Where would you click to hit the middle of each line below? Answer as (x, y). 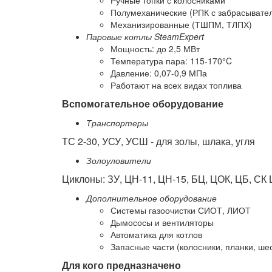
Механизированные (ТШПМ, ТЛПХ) (181, 24)
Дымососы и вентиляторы (162, 222)
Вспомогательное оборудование (143, 104)
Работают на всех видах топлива (176, 85)
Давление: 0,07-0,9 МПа (159, 73)
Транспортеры (117, 123)
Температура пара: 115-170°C (171, 61)
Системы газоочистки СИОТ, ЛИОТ (181, 210)
